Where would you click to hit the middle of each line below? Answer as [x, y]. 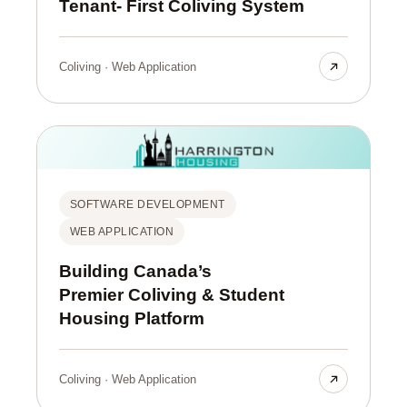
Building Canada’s [135, 272]
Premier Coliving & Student [139, 295]
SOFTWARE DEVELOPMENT [148, 205]
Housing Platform [132, 319]
